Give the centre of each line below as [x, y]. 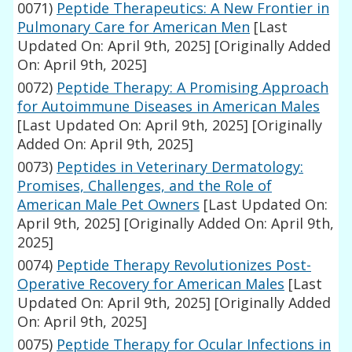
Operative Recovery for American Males [151, 284]
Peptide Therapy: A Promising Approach [193, 88]
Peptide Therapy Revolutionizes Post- [184, 265]
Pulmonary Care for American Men [134, 27]
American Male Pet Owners [109, 205]
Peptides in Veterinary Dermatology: [180, 167]
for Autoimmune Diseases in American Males [169, 106]
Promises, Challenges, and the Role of [145, 186]
